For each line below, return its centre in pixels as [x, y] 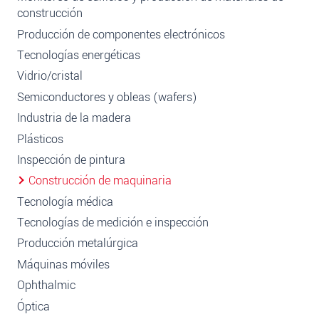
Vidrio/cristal [50, 76]
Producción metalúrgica [78, 244]
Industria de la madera [74, 118]
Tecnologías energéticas [79, 56]
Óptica [33, 306]
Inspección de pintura [71, 159]
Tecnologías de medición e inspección [113, 223]
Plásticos [40, 139]
